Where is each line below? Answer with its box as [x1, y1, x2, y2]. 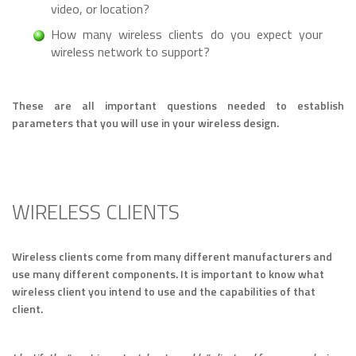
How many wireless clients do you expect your [51, 25, 323, 44]
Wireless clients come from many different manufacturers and [12, 248, 332, 265]
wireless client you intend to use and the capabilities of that [12, 283, 315, 300]
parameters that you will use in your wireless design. [12, 114, 279, 132]
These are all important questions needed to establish [12, 97, 344, 114]
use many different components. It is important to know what [12, 265, 324, 283]
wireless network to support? [51, 42, 210, 62]
